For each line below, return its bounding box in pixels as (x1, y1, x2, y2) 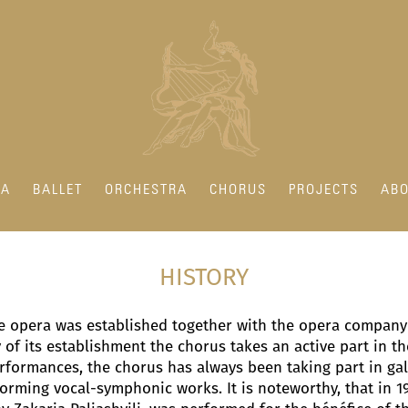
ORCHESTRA (105, 183, 188, 199)
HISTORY (158, 262, 249, 291)
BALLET (33, 183, 83, 199)
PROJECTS (289, 183, 359, 199)
